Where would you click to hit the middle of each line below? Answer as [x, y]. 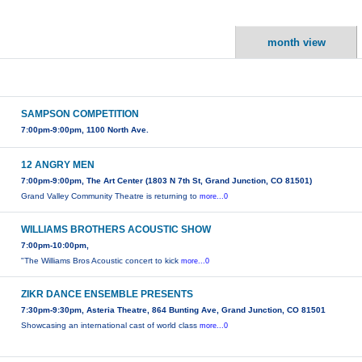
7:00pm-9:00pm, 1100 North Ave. [85, 130]
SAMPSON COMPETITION [80, 114]
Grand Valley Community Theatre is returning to [111, 196]
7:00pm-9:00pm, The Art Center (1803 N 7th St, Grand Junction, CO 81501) [167, 181]
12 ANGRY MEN [58, 165]
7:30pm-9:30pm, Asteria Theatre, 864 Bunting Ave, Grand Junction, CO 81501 [174, 310]
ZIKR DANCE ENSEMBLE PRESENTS [107, 295]
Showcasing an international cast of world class [111, 326]
